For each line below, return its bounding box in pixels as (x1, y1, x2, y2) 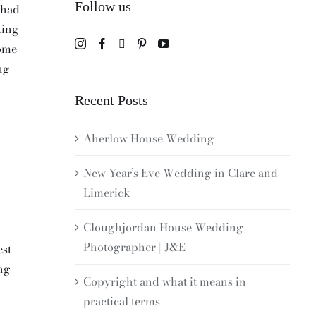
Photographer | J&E (83, 238, 186, 255)
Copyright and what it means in (83, 272, 247, 290)
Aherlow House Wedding (83, 129, 215, 147)
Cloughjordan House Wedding (83, 218, 244, 236)
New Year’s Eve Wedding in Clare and (83, 164, 279, 181)
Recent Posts (75, 92, 149, 109)
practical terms (83, 292, 161, 310)
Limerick (83, 183, 131, 201)
